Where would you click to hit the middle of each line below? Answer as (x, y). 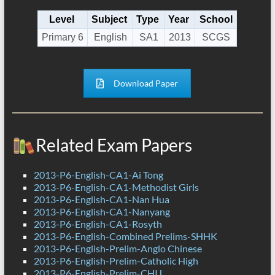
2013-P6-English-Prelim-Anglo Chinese (118, 249)
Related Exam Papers (114, 145)
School (216, 20)
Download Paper (146, 83)
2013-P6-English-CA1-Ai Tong (98, 175)
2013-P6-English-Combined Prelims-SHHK (125, 236)
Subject (109, 20)
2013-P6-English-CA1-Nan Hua (101, 199)
